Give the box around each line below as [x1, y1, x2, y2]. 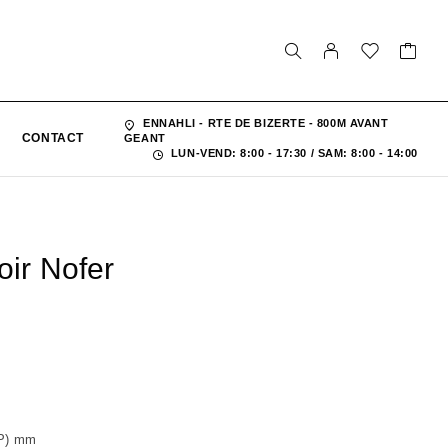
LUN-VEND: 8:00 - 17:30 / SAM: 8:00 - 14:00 [167, 147, 418, 160]
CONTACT [21, 131, 84, 146]
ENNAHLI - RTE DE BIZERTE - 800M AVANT [139, 117, 389, 130]
